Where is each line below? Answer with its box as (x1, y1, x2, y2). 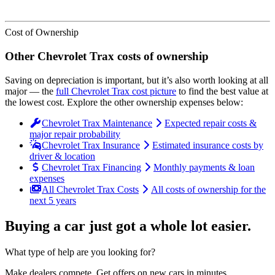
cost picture (130, 85, 176, 96)
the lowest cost (5, 96, 62, 107)
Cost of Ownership (5, 27, 79, 38)
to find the (179, 85, 218, 96)
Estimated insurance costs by (152, 139, 263, 150)
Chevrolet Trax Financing (42, 161, 141, 172)
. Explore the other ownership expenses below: (62, 96, 243, 107)
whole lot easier (150, 218, 247, 234)
